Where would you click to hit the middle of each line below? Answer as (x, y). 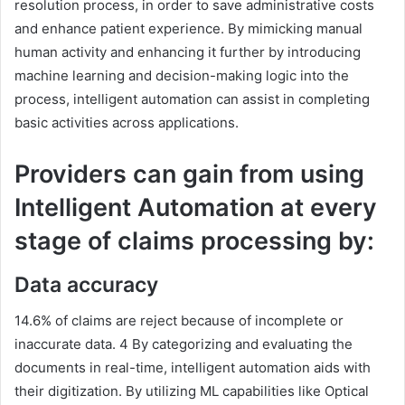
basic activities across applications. (127, 122)
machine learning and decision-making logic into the (182, 75)
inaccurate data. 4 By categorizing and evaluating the (184, 344)
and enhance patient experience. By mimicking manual (188, 28)
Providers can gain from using (189, 174)
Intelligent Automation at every (196, 207)
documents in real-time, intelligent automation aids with (193, 367)
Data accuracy (86, 284)
